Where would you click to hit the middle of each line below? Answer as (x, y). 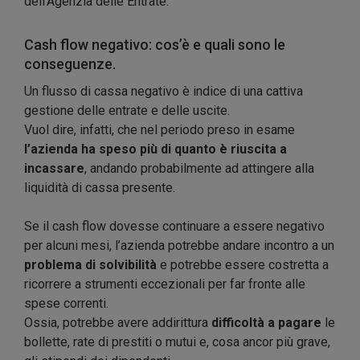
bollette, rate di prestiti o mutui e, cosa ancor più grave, (177, 342)
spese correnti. (66, 304)
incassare (54, 169)
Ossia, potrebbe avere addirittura (118, 323)
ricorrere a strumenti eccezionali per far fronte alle (165, 284)
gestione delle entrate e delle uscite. (127, 111)
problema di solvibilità (90, 265)
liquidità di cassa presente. (100, 188)
